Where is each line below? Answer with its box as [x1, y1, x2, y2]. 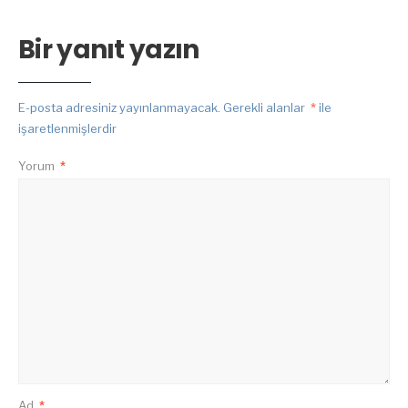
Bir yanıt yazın [18, 31, 199, 67]
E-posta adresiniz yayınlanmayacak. [18, 99, 220, 115]
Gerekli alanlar [223, 99, 308, 115]
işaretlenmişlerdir [18, 120, 117, 136]
